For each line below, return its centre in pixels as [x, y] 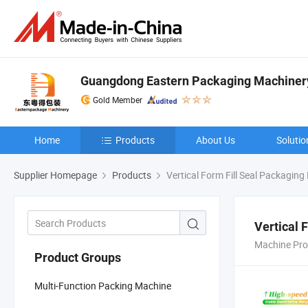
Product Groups [78, 257]
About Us [216, 140]
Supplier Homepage [55, 175]
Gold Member [118, 100]
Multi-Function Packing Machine [103, 285]
